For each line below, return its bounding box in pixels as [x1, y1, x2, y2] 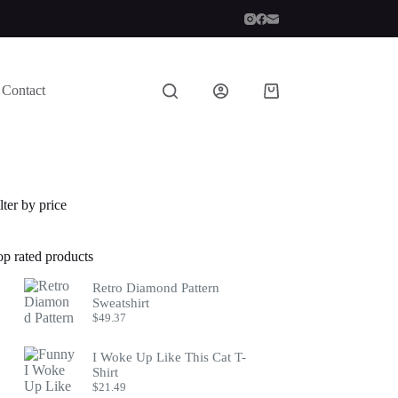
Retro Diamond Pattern [92, 281, 220, 296]
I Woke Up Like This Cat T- [92, 349, 247, 364]
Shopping [262, 89, 317, 105]
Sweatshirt [92, 296, 150, 311]
